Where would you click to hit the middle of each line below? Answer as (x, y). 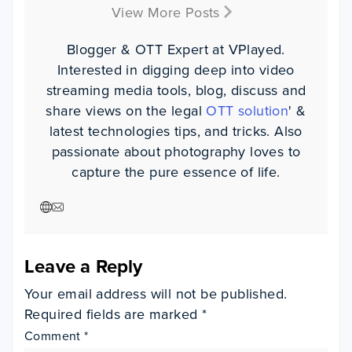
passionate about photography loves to (176, 151)
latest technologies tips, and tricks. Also (176, 131)
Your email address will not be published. (156, 293)
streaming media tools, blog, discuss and (176, 90)
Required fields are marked (113, 314)
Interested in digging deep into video (176, 70)
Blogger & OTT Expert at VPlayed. (176, 49)
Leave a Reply (84, 266)
